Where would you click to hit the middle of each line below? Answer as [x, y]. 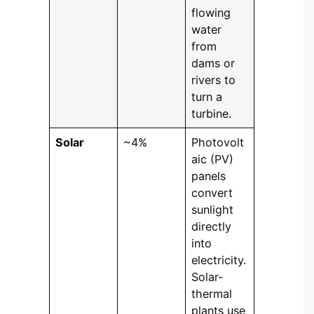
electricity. [219, 260]
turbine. [212, 114]
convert [212, 193]
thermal [212, 294]
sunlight [213, 210]
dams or [213, 63]
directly [212, 227]
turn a [207, 97]
